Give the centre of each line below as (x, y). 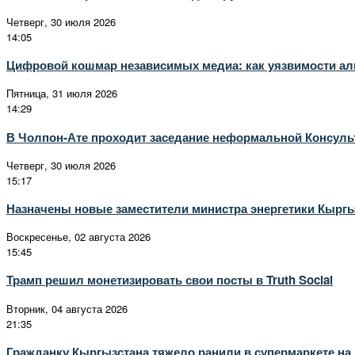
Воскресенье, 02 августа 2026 (78, 237)
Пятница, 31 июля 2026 (62, 94)
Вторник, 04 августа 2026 (67, 308)
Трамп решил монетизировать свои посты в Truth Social (170, 280)
